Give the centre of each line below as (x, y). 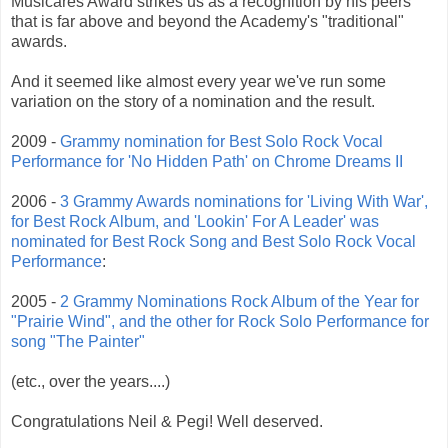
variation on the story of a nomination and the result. (193, 102)
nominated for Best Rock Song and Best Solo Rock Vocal (213, 242)
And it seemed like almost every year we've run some (198, 82)
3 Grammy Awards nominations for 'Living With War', (244, 202)
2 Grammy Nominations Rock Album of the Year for (239, 302)
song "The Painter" (78, 342)
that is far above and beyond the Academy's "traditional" (207, 22)
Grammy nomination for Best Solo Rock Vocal (221, 142)
